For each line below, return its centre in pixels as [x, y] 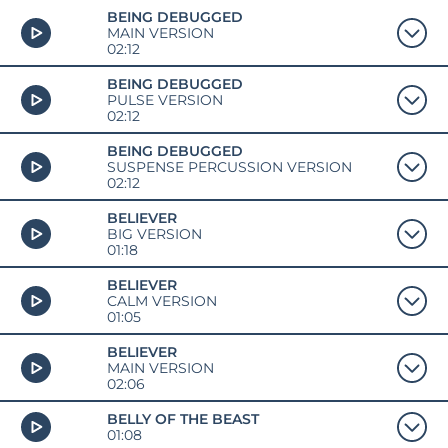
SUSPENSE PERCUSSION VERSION [229, 166]
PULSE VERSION [164, 99]
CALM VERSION [161, 300]
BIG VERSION [154, 233]
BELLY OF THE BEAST [182, 418]
